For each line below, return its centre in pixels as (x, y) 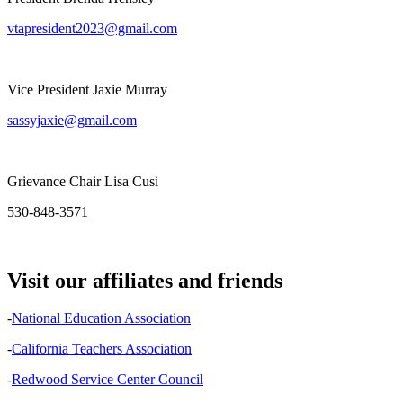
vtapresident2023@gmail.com (92, 28)
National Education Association (101, 318)
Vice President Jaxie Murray (87, 89)
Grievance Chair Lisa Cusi (83, 181)
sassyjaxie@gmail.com (72, 120)
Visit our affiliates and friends (145, 280)
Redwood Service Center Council (107, 380)
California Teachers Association (102, 349)
